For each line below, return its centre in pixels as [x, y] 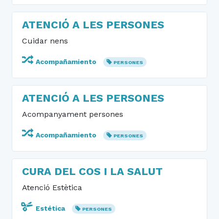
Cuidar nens [45, 41]
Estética [50, 208]
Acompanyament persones [73, 114]
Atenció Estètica [52, 187]
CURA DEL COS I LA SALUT [92, 171]
